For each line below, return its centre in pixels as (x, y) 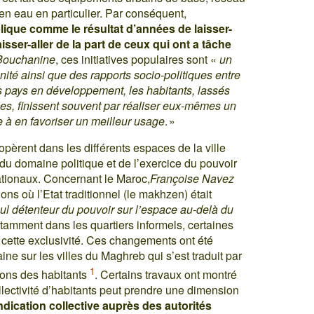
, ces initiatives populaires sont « (136, 59)
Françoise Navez (192, 178)
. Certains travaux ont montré (166, 275)
